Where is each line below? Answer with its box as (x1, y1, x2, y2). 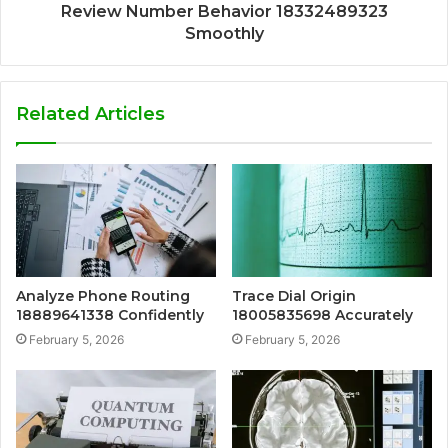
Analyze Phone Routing (16, 287, 190, 306)
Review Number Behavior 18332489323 (60, 2, 388, 22)
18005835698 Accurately (232, 306, 413, 325)
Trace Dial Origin (232, 287, 356, 306)
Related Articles (16, 103, 165, 126)
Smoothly (184, 24, 264, 44)
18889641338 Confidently (16, 306, 204, 325)
